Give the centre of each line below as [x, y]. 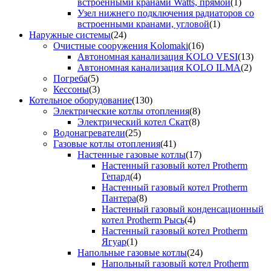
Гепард [116, 177]
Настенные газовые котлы [132, 155]
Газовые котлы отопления [107, 144]
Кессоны [71, 90]
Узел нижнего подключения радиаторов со [166, 13]
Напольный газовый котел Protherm [175, 264]
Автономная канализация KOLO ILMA [159, 68]
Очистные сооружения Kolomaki [121, 46]
